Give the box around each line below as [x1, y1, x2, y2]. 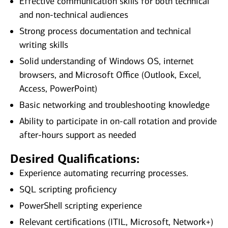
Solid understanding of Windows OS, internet [19, 55, 193, 67]
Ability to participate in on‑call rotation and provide [19, 116, 217, 127]
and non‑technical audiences [19, 9, 128, 21]
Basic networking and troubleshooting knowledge [19, 99, 210, 111]
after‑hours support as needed [19, 129, 136, 141]
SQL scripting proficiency [19, 184, 117, 195]
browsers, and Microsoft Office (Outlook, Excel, [19, 69, 201, 81]
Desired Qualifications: [10, 151, 139, 167]
